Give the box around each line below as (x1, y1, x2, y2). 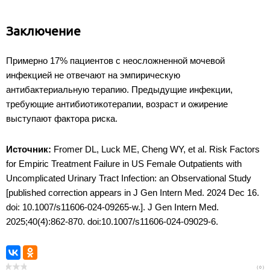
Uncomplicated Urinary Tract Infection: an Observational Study (6, 172, 251, 183)
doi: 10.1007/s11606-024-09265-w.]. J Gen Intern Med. (6, 201, 219, 212)
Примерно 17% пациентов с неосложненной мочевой (6, 55, 225, 66)
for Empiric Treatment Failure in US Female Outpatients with (6, 158, 242, 169)
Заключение (6, 23, 81, 38)
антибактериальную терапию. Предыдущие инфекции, (6, 84, 233, 95)
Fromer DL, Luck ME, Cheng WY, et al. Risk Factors (51, 143, 260, 154)
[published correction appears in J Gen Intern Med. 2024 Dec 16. (6, 187, 259, 198)
